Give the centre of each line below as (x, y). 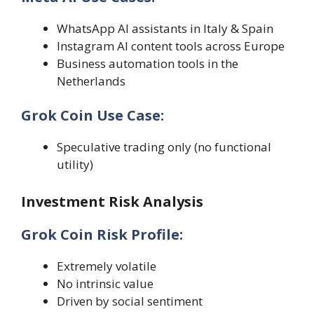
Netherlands (91, 81)
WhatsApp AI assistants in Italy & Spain (165, 28)
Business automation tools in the (148, 63)
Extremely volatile (107, 266)
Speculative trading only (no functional (164, 147)
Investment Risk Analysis (112, 201)
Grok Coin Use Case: (93, 116)
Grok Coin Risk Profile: (102, 234)
